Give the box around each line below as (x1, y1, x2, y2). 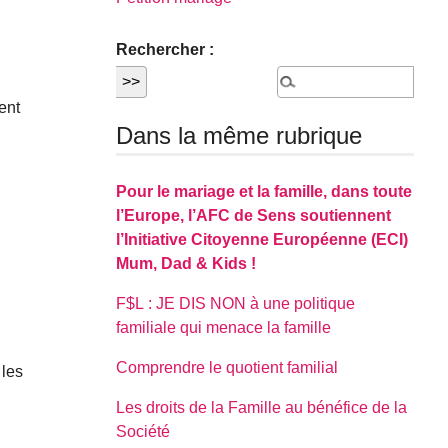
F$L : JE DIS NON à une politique (116, 294, 356, 312)
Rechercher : (116, 41, 215, 59)
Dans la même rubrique (116, 122, 363, 150)
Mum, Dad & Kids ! (116, 254, 257, 272)
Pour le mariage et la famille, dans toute (116, 182, 413, 200)
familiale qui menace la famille (116, 318, 332, 336)
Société (116, 422, 171, 440)
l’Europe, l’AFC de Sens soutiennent (116, 206, 392, 224)
